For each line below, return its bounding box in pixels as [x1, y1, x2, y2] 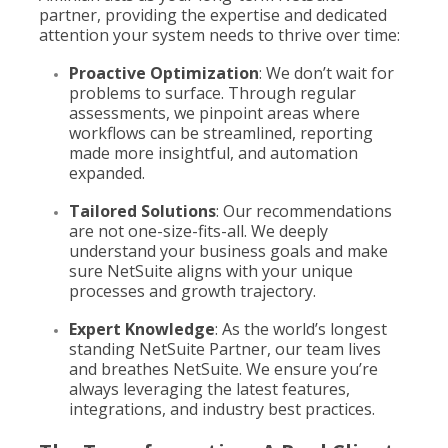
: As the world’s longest [215, 318, 387, 340]
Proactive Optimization [69, 62, 259, 84]
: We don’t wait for [259, 62, 394, 84]
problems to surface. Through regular [69, 82, 356, 104]
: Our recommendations [216, 200, 392, 222]
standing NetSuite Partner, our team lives [69, 338, 381, 360]
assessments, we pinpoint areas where [69, 102, 360, 124]
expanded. [69, 162, 145, 184]
